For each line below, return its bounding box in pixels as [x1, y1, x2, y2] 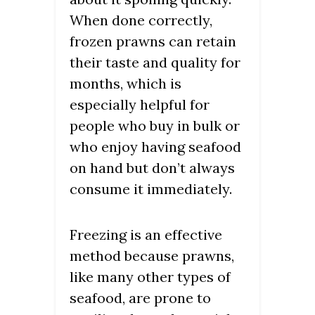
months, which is [70, 75, 181, 93]
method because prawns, [70, 247, 234, 265]
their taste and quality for [70, 53, 240, 72]
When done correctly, [70, 11, 212, 30]
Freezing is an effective [70, 226, 222, 244]
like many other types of [70, 268, 231, 286]
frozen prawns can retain [70, 32, 236, 51]
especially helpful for [70, 96, 210, 114]
